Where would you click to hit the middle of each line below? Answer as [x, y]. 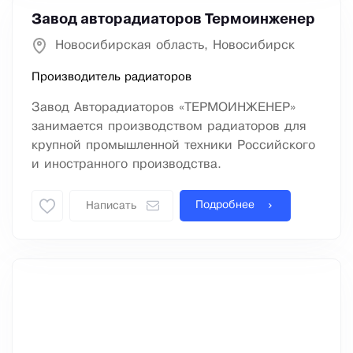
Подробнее [225, 206]
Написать [111, 206]
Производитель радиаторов [111, 78]
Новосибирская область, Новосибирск [175, 46]
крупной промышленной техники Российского [173, 146]
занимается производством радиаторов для [169, 127]
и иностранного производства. [126, 165]
